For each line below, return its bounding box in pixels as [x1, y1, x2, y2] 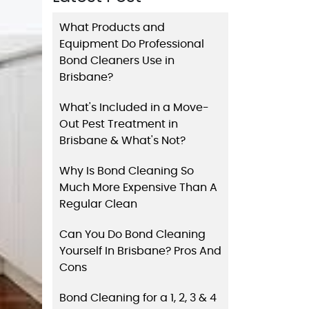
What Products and [59, 21, 165, 33]
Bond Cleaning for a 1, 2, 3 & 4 [59, 292, 217, 303]
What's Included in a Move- [59, 101, 209, 113]
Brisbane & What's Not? [59, 134, 186, 146]
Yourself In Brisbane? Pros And [59, 245, 221, 257]
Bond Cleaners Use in [59, 54, 175, 66]
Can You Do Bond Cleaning [59, 228, 206, 240]
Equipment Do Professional [59, 38, 204, 50]
